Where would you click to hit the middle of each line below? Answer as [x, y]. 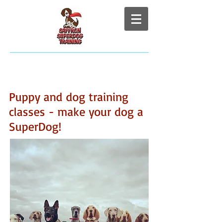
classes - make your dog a [76, 111]
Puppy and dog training [69, 97]
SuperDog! [35, 126]
